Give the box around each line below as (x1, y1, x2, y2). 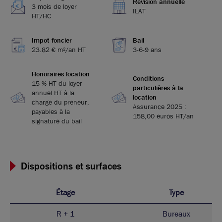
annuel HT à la (32, 88, 74, 97)
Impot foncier (32, 35, 72, 45)
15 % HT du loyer (32, 78, 82, 88)
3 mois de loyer (32, 1, 77, 11)
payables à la (32, 107, 70, 116)
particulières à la (133, 83, 183, 93)
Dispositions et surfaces (21, 160, 121, 172)
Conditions (133, 74, 164, 83)
